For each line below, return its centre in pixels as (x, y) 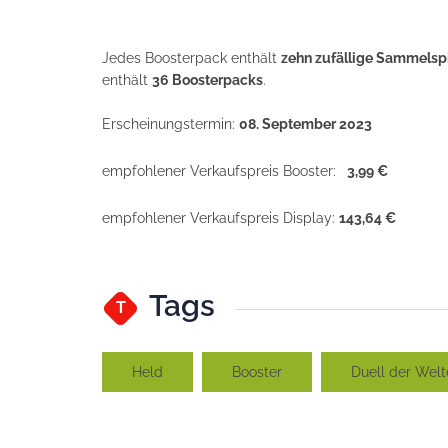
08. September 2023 (305, 123)
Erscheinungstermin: (170, 123)
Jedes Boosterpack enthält (191, 57)
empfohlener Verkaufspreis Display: (220, 217)
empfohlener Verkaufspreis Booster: (223, 170)
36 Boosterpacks (207, 79)
